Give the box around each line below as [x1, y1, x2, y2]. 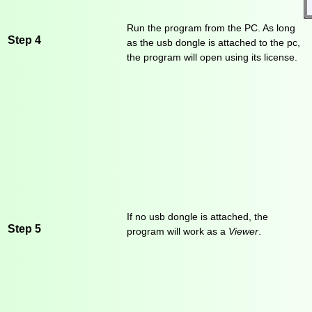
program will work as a [127, 226, 228, 237]
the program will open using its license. [127, 52, 297, 63]
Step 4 [8, 33, 41, 46]
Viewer [228, 226, 258, 237]
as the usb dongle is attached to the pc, [127, 37, 300, 49]
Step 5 [8, 221, 41, 235]
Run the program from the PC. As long [127, 22, 295, 34]
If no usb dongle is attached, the [127, 211, 268, 223]
